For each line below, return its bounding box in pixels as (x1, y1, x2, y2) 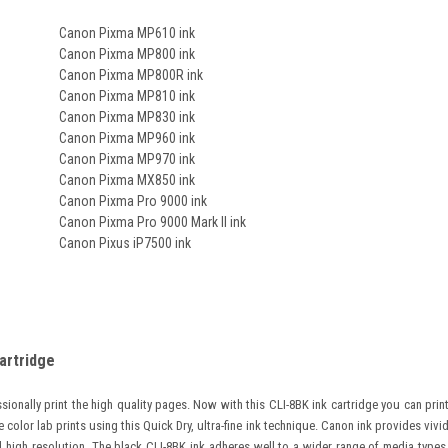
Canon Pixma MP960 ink (59, 130, 195, 146)
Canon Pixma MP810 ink (59, 88, 195, 104)
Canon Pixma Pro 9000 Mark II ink (59, 214, 246, 230)
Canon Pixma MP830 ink (59, 109, 195, 125)
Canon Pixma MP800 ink (59, 46, 195, 62)
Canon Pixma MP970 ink (59, 151, 195, 167)
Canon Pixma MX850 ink (59, 172, 195, 188)
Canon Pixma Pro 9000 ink (59, 193, 207, 209)
